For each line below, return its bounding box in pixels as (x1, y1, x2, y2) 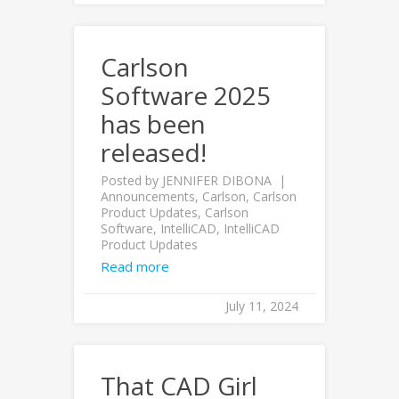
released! (101, 135, 207, 169)
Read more (101, 257, 169, 275)
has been (101, 107, 206, 141)
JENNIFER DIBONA (162, 172, 272, 189)
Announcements (101, 188, 195, 205)
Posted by (101, 172, 162, 189)
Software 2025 (101, 78, 271, 112)
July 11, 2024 (225, 297, 298, 314)
